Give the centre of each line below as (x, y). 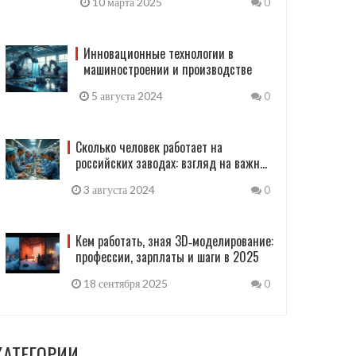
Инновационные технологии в (159, 53)
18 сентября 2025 (125, 283)
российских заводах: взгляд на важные (174, 163)
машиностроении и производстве (168, 69)
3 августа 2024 (118, 190)
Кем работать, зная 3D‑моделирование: (175, 241)
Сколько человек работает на (149, 147)
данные (95, 179)
